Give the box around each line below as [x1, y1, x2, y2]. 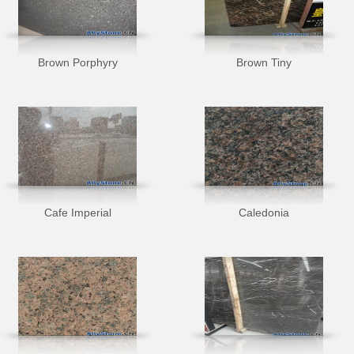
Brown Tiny [236, 56, 292, 69]
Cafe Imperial [43, 206, 111, 219]
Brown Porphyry [37, 56, 118, 69]
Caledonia [239, 206, 289, 219]
